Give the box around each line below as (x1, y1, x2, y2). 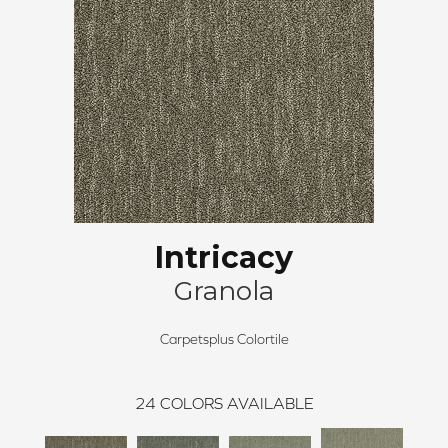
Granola (174, 274, 274, 307)
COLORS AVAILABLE (159, 393, 314, 412)
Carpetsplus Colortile (159, 330, 289, 347)
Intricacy (155, 238, 293, 276)
